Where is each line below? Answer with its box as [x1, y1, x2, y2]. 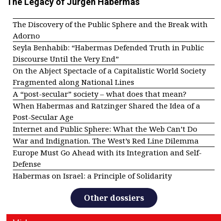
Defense [13, 159, 41, 169]
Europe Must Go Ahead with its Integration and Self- [13, 147, 202, 158]
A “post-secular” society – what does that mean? [13, 89, 186, 99]
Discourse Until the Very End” [13, 54, 119, 64]
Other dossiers [83, 192, 144, 204]
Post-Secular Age [13, 112, 74, 122]
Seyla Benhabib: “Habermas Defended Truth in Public [13, 42, 204, 53]
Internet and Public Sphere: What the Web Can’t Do [13, 124, 197, 134]
